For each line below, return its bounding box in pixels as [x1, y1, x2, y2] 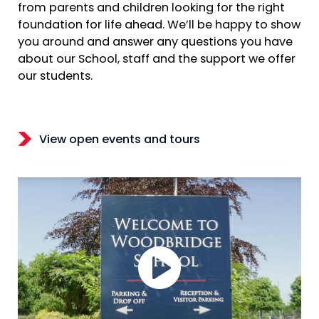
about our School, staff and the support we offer [18, 54, 296, 66]
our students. [18, 71, 93, 83]
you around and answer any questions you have [18, 37, 293, 49]
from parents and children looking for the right [18, 3, 285, 15]
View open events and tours [39, 134, 200, 146]
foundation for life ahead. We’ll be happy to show [18, 20, 300, 32]
